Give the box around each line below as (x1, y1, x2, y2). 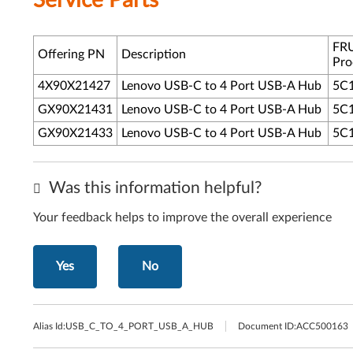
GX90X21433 (38, 127, 113, 139)
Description (121, 48, 186, 61)
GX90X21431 (38, 103, 113, 116)
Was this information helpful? (45, 180, 262, 196)
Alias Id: (33, 321, 65, 331)
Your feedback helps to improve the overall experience (33, 211, 332, 224)
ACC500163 (296, 321, 348, 331)
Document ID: (238, 321, 296, 331)
